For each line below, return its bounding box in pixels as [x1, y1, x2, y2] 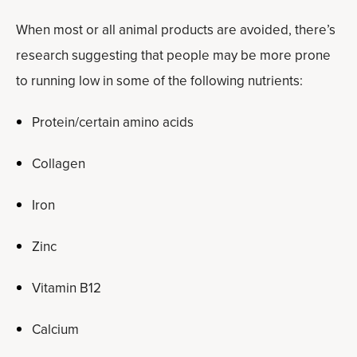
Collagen [32, 154, 85, 174]
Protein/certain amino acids [32, 112, 194, 132]
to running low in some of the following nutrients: [16, 71, 303, 91]
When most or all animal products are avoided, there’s [16, 20, 335, 40]
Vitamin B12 [32, 278, 101, 298]
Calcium [32, 320, 79, 339]
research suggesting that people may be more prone [16, 45, 331, 65]
